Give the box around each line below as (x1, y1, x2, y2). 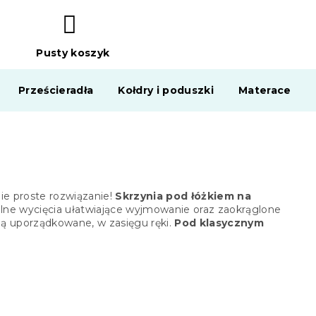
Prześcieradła (18, 84, 94, 97)
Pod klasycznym (174, 217, 265, 229)
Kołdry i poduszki (118, 84, 214, 97)
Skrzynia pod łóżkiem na (115, 190, 252, 202)
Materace (238, 84, 291, 97)
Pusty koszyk (36, 47, 110, 60)
